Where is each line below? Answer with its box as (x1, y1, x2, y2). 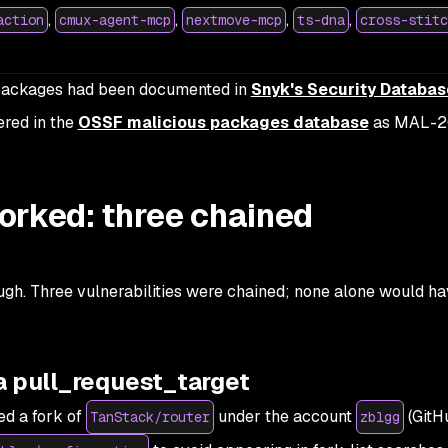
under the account (213, 406, 356, 427)
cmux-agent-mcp (58, 11, 171, 29)
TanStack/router (89, 408, 210, 426)
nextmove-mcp (185, 11, 282, 29)
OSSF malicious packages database (77, 112, 369, 133)
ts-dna (296, 11, 345, 29)
